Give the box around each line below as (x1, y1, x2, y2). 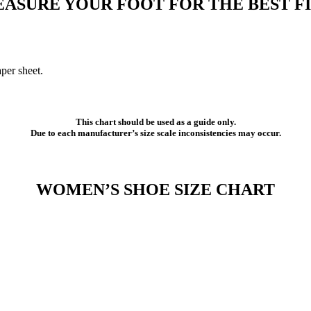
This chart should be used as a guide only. (75, 116, 236, 127)
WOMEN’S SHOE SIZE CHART (36, 180, 275, 199)
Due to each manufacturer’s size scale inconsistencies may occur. (30, 127, 281, 138)
